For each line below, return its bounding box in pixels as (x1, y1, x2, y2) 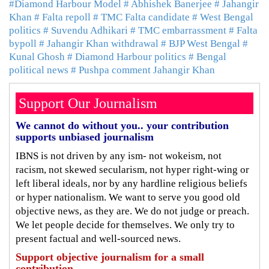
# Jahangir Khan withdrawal (39, 37, 159, 49)
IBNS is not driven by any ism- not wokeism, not (16, 150, 222, 162)
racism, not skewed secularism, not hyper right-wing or (16, 163, 249, 175)
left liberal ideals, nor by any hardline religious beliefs (16, 177, 247, 189)
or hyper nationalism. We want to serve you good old (16, 191, 240, 203)
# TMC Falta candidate (93, 11, 190, 23)
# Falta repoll (34, 11, 91, 23)
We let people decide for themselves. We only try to (16, 219, 235, 231)
